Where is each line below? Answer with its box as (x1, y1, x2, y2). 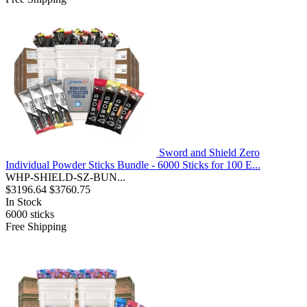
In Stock (5, 196, 42, 208)
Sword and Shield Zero (159, 147, 260, 159)
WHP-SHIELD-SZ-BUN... (5, 171, 125, 184)
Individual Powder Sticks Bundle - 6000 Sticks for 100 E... (5, 159, 260, 171)
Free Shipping (5, 221, 66, 233)
